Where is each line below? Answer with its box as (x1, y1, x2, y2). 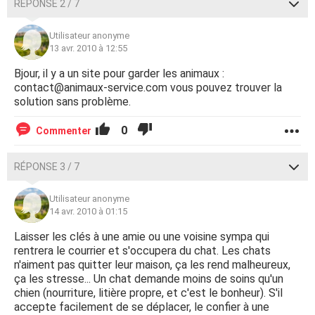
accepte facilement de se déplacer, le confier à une (14, 300, 269, 314)
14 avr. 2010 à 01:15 (49, 206, 127, 217)
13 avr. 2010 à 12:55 (49, 43, 127, 53)
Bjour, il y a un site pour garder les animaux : (14, 67, 224, 80)
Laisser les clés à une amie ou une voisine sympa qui (14, 230, 269, 243)
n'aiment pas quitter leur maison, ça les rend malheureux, (14, 258, 290, 271)
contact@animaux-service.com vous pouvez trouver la (14, 81, 282, 94)
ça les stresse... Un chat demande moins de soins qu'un (14, 272, 283, 285)
